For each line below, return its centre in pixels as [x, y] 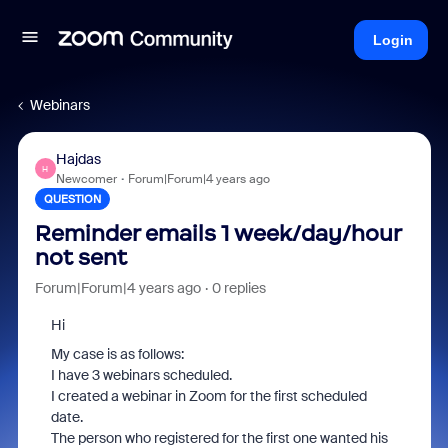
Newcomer [86, 179]
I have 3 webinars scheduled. [141, 375]
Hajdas [78, 159]
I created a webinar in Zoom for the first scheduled [208, 396]
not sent [80, 257]
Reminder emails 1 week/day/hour [217, 233]
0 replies [238, 288]
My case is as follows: [117, 354]
